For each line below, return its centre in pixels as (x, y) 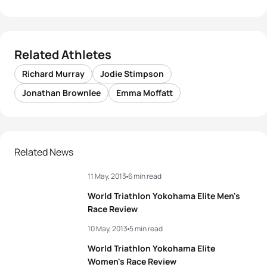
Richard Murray (53, 74)
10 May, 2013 (108, 229)
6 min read (145, 176)
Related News (44, 152)
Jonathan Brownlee (61, 93)
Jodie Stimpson (132, 74)
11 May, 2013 (107, 176)
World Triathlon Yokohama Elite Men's (164, 196)
